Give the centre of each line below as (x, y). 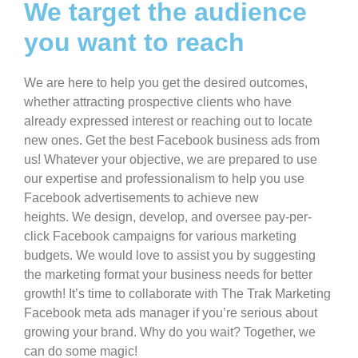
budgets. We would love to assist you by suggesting (170, 255)
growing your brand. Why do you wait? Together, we (170, 332)
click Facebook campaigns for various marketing (160, 236)
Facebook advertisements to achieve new (141, 198)
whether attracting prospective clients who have (158, 102)
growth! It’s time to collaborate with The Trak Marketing (177, 294)
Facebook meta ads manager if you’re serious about (171, 313)
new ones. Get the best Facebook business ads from (172, 140)
